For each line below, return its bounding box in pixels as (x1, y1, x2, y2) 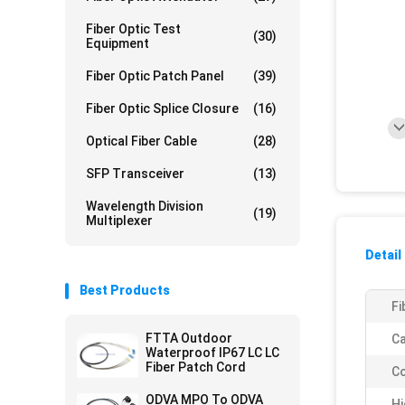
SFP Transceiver (86, 166, 184, 181)
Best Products (80, 283, 170, 297)
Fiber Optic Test (86, 22, 181, 36)
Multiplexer (86, 213, 153, 228)
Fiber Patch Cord (146, 360, 246, 374)
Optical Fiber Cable (86, 134, 197, 148)
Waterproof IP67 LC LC (146, 345, 279, 360)
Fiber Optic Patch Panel (86, 69, 224, 83)
